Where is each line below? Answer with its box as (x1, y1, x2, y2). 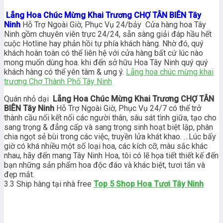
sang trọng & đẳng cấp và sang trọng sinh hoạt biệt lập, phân (4, 122, 213, 132)
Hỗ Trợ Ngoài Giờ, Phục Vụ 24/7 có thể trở (54, 103, 201, 113)
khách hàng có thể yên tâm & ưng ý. (4, 67, 126, 77)
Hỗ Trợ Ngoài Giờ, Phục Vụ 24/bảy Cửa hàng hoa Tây (20, 19, 206, 29)
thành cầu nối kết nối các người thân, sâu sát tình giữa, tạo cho (4, 112, 217, 122)
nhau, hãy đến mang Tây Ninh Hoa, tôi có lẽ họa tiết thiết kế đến (4, 150, 219, 160)
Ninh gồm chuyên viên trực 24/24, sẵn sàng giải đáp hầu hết (4, 29, 212, 39)
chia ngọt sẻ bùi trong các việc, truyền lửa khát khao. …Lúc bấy (4, 131, 216, 141)
